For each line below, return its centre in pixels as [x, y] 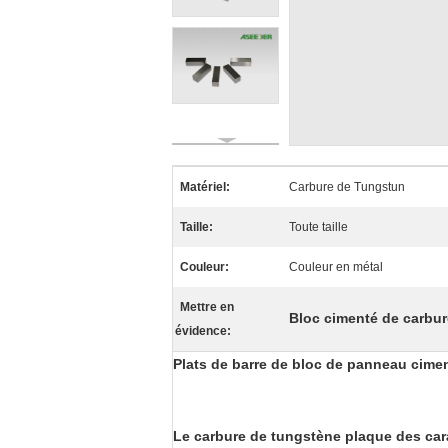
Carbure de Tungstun [347, 187]
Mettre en [207, 307]
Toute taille [318, 227]
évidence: [203, 331]
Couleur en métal [336, 267]
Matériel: [205, 187]
